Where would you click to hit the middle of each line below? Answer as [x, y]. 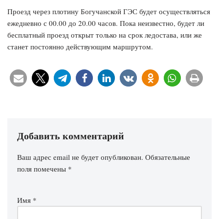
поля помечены [43, 169]
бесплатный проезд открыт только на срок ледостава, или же [105, 35]
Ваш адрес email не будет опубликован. [80, 157]
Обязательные [168, 157]
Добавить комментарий [71, 136]
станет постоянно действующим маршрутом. [80, 47]
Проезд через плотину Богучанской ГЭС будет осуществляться [109, 11]
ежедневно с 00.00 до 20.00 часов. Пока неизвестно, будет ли [106, 23]
